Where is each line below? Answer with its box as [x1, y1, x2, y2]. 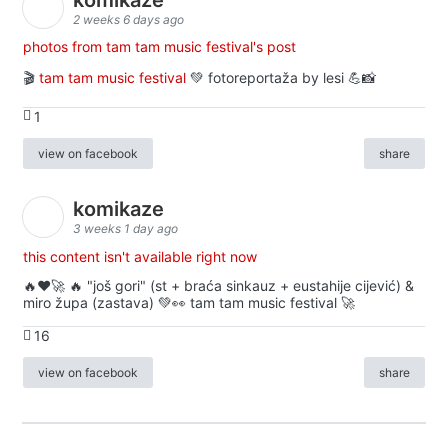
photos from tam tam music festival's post [23, 37, 296, 55]
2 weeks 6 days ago [73, 11, 184, 27]
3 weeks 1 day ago [73, 221, 178, 237]
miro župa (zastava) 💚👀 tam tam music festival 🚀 [23, 294, 355, 312]
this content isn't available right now [23, 247, 257, 265]
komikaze [73, 197, 169, 222]
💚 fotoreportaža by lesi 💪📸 [186, 68, 376, 86]
